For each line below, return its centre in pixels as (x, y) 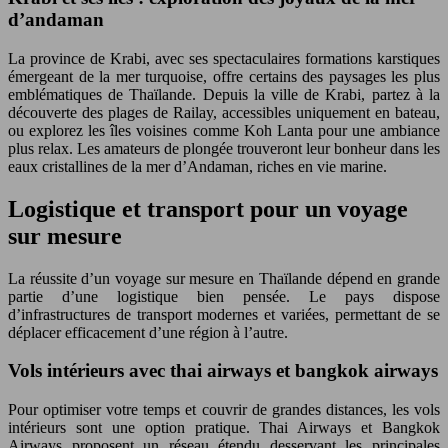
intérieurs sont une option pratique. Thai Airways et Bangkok (224, 427)
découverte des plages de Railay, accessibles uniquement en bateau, (224, 112)
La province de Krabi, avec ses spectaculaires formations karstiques (224, 58)
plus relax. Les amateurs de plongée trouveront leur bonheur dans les (224, 148)
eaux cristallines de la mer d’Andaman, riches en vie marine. (197, 166)
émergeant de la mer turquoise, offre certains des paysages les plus (224, 76)
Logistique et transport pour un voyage (208, 208)
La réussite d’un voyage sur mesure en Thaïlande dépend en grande (224, 278)
